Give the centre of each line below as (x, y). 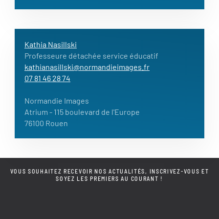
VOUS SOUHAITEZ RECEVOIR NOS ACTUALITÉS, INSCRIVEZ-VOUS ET (109, 171)
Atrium (36, 111)
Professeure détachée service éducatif (91, 55)
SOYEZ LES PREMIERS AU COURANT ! (109, 178)
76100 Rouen (46, 123)
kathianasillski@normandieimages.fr (87, 66)
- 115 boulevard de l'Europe (94, 111)
